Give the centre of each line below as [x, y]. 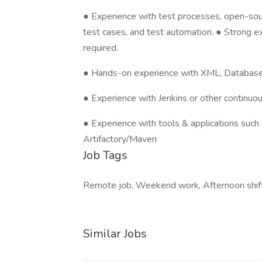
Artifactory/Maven [120, 139]
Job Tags [105, 155]
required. [101, 48]
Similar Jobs [115, 234]
